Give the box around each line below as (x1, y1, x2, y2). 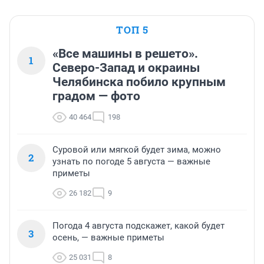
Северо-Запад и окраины (52, 60, 200, 75)
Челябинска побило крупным (52, 74, 226, 89)
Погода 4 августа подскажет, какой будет (52, 220, 225, 231)
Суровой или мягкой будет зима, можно (52, 144, 221, 155)
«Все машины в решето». (52, 46, 198, 61)
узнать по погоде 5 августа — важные (52, 156, 210, 167)
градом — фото (52, 88, 140, 103)
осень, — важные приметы (52, 232, 164, 243)
